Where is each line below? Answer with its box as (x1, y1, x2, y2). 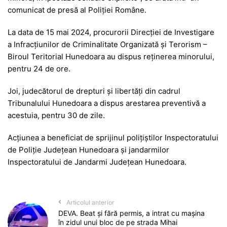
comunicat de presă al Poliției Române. (8, 5, 146, 15)
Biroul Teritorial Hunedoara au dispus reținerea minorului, (8, 51, 214, 61)
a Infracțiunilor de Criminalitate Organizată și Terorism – (8, 39, 207, 49)
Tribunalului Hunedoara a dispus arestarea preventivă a (8, 98, 206, 108)
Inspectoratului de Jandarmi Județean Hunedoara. (8, 157, 186, 167)
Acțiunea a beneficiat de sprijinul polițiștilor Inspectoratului (8, 132, 218, 142)
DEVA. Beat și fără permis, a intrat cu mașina (58, 208, 205, 217)
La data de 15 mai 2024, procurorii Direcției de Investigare (8, 27, 214, 37)
